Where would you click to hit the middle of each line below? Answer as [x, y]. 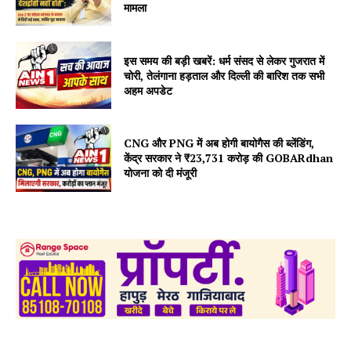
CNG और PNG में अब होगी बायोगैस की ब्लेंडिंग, [219, 143]
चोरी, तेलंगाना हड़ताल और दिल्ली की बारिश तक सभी [224, 75]
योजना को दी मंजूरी [161, 173]
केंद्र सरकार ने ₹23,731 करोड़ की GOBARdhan [229, 158]
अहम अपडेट [148, 90]
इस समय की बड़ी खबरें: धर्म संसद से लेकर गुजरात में [224, 60]
